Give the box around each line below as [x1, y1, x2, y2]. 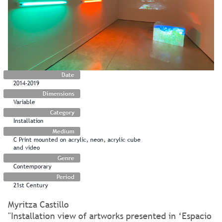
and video [13, 144, 40, 152]
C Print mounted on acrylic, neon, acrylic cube [13, 136, 141, 144]
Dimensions [43, 90, 75, 98]
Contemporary [13, 163, 52, 170]
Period [56, 173, 75, 181]
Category [50, 109, 75, 116]
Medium [53, 128, 75, 135]
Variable [13, 99, 35, 106]
